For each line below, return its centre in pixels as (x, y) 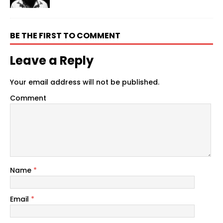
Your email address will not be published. (85, 82)
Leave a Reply (52, 61)
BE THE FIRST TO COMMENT (65, 36)
